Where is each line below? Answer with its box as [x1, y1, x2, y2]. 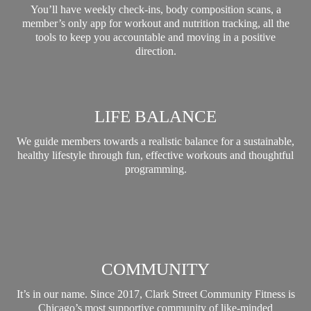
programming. [124, 162, 187, 175]
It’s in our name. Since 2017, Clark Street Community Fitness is [16, 287, 295, 300]
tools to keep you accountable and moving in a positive [35, 31, 276, 43]
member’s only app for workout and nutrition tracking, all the [22, 17, 289, 29]
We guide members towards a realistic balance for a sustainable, [17, 135, 294, 147]
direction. [135, 44, 176, 57]
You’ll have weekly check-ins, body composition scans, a [30, 3, 281, 15]
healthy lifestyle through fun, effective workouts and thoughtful [17, 149, 294, 161]
